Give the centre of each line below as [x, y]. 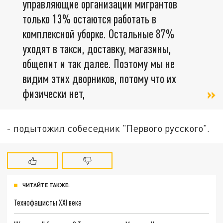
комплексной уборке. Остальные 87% [98, 34]
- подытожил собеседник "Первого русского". [109, 128]
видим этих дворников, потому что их [99, 79]
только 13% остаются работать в [89, 19]
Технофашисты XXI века [48, 203]
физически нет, [54, 94]
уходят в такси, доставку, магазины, [97, 49]
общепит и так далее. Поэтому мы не [99, 64]
